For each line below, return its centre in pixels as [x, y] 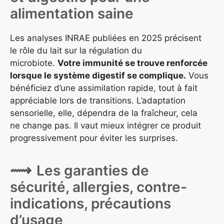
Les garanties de [93, 171]
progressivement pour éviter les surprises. [94, 138]
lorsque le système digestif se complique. [98, 75]
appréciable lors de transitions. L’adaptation [98, 100]
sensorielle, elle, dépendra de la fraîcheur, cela [104, 113]
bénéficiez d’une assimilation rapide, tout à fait [104, 88]
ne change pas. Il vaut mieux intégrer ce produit [105, 125]
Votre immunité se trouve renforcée [132, 63]
